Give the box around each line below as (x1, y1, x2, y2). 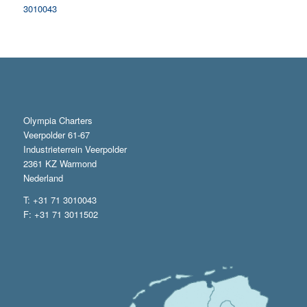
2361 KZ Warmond (23, 157, 97, 171)
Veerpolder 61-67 (23, 128, 90, 142)
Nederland (23, 171, 63, 185)
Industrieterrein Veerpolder (23, 143, 127, 156)
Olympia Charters (23, 114, 93, 127)
